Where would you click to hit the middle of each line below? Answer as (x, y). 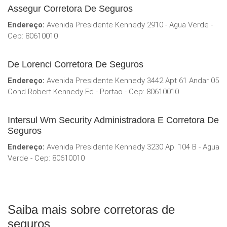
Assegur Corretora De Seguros (70, 9)
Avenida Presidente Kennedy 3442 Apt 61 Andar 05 (132, 81)
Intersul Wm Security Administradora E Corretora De (113, 120)
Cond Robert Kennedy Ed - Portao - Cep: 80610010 (93, 92)
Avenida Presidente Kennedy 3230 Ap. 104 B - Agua (132, 147)
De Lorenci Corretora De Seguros (75, 65)
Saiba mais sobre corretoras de (91, 210)
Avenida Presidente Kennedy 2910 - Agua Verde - (129, 25)
